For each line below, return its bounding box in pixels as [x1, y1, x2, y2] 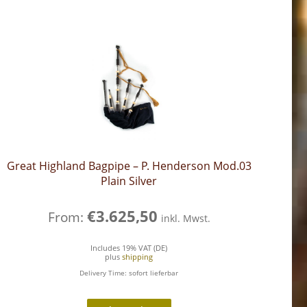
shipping [122, 251, 153, 262]
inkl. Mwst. [160, 212, 210, 225]
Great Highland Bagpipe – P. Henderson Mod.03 [6, 158, 251, 173]
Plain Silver [101, 173, 158, 188]
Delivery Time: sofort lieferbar [79, 267, 179, 278]
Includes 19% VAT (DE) [90, 243, 168, 253]
